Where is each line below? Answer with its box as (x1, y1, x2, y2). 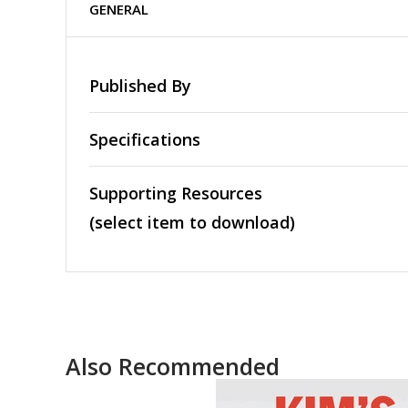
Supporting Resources (89, 182, 262, 205)
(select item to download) (89, 211, 295, 234)
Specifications (89, 128, 200, 151)
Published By (89, 75, 191, 97)
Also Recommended (66, 351, 280, 382)
